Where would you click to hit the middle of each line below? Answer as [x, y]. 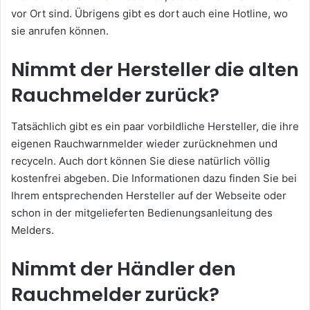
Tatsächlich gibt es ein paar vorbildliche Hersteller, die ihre [155, 126]
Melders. [33, 230]
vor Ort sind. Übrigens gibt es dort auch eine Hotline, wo [149, 14]
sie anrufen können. [60, 31]
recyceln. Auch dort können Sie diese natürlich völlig [140, 161]
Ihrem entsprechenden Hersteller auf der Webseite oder [149, 195]
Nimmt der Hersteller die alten [155, 70]
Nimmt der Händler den [124, 268]
